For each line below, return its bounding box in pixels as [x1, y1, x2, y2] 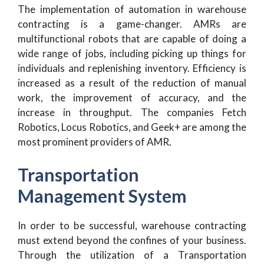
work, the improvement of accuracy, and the [18, 91, 246, 104]
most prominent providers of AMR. [18, 135, 171, 148]
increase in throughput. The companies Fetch [18, 105, 246, 118]
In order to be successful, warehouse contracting [18, 219, 246, 232]
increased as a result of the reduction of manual [18, 76, 246, 89]
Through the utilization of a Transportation [18, 249, 246, 262]
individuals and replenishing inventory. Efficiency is [18, 61, 246, 74]
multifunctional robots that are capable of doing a [18, 32, 246, 45]
